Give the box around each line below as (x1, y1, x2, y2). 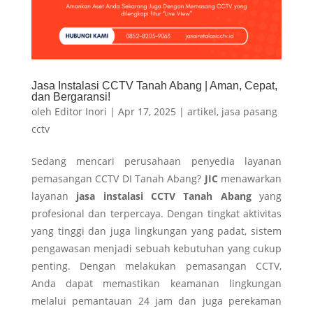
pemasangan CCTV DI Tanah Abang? (31, 172, 205, 186)
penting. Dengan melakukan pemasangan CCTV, (31, 259, 282, 273)
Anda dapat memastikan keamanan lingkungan (31, 277, 282, 291)
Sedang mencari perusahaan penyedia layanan (31, 154, 282, 168)
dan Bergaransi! (31, 91, 110, 103)
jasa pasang (221, 105, 277, 119)
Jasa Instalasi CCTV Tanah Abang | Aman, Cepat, (31, 80, 277, 92)
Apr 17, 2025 (117, 105, 176, 119)
